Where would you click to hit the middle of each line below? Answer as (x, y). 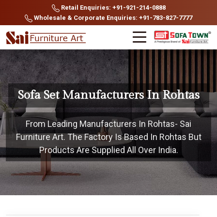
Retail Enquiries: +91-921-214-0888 (112, 8)
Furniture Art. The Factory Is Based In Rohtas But (108, 137)
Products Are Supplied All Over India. (108, 150)
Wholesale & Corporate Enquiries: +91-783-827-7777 (112, 18)
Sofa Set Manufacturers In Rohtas (108, 95)
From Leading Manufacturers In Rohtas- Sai (108, 124)
